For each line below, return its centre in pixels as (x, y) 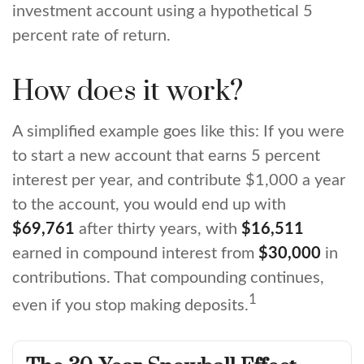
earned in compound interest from (135, 253)
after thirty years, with (158, 229)
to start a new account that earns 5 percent (166, 156)
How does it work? (128, 92)
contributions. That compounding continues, (168, 278)
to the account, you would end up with (149, 205)
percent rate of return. (91, 36)
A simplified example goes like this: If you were (178, 132)
